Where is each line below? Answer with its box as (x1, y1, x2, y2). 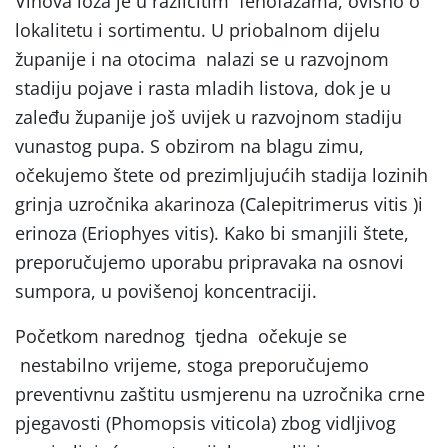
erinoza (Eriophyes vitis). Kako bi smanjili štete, (15, 220, 409, 245)
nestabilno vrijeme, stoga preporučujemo (15, 352, 369, 377)
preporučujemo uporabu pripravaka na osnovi (15, 249, 404, 274)
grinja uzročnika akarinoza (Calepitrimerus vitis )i (15, 191, 423, 216)
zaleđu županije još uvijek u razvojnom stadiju (15, 104, 402, 129)
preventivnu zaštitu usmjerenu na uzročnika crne (15, 381, 425, 406)
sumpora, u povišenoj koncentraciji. (15, 278, 317, 303)
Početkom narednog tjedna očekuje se (15, 323, 347, 348)
